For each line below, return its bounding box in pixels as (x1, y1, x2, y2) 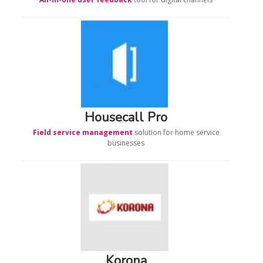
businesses (107, 137, 145, 148)
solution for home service (132, 127, 220, 137)
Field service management (32, 127, 133, 137)
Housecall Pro (85, 108, 168, 126)
